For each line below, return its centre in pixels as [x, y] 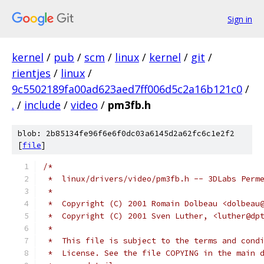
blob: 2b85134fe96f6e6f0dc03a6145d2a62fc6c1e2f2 [126, 133]
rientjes [31, 73]
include [42, 105]
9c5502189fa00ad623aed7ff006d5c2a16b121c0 [127, 89]
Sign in [240, 19]
